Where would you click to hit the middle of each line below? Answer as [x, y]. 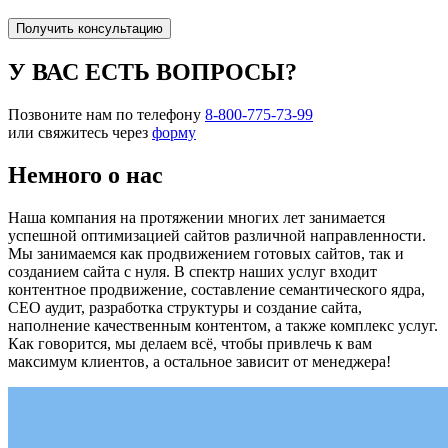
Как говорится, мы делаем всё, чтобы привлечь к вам [190, 343]
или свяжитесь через [80, 132]
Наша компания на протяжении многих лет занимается [196, 217]
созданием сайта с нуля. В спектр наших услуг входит [192, 271]
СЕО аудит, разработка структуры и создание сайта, [185, 307]
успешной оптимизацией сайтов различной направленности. [217, 235]
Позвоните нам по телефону [106, 114]
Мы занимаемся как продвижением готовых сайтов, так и [206, 253]
